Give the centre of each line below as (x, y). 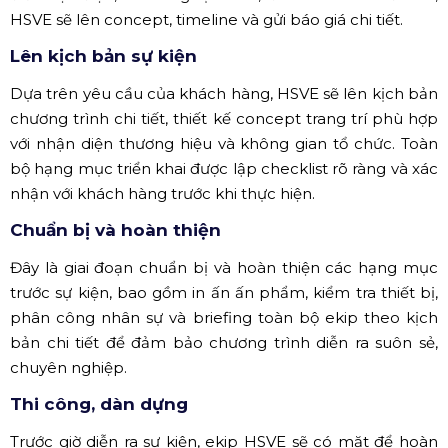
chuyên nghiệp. (68, 368)
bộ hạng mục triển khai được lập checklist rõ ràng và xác (224, 169)
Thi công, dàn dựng (99, 404)
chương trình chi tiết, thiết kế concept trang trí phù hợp (224, 119)
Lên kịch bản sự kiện (103, 56)
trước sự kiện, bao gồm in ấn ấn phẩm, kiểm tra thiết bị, (224, 293)
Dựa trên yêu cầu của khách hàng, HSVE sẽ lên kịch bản (224, 94)
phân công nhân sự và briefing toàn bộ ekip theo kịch (224, 318)
